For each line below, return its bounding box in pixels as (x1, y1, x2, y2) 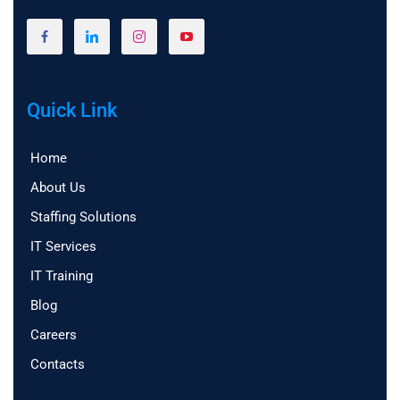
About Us (30, 179, 86, 196)
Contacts (30, 356, 85, 373)
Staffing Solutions (30, 209, 137, 226)
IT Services (30, 238, 96, 255)
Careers (30, 327, 77, 344)
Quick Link (27, 99, 117, 122)
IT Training (30, 268, 93, 285)
